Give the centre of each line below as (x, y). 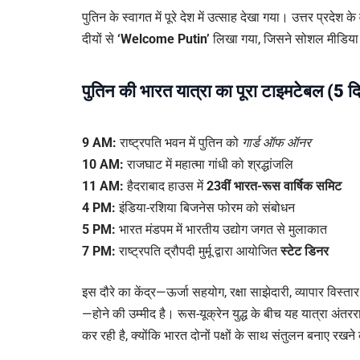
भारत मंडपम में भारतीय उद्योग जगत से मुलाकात (221, 230)
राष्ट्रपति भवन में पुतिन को (179, 143)
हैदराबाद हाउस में (165, 186)
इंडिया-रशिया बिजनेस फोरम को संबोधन (205, 208)
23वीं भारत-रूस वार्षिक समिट (274, 186)
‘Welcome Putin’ (164, 39)
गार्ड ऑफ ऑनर (276, 143)
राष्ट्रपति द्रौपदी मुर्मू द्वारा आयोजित (198, 252)
